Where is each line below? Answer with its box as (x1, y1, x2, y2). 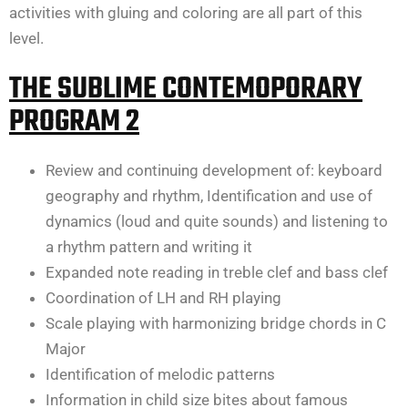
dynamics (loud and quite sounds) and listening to (46, 211, 388, 230)
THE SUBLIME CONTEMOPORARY (9, 66, 362, 113)
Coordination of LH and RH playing (46, 288, 281, 307)
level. (9, 28, 44, 47)
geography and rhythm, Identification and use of (46, 186, 372, 205)
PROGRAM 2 (9, 98, 139, 146)
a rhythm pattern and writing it (46, 237, 252, 256)
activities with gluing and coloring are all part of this (9, 3, 362, 22)
